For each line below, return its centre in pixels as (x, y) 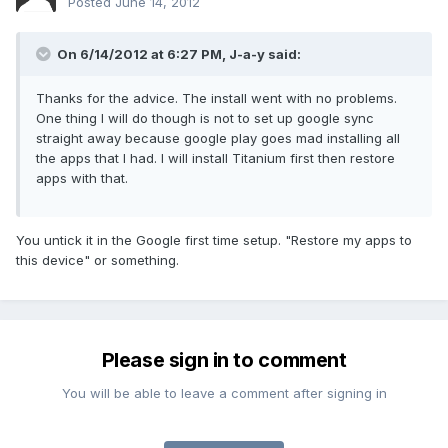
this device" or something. (97, 260)
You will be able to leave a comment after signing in (224, 393)
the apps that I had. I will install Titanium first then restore (215, 158)
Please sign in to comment (224, 360)
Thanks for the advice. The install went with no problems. (216, 98)
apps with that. (82, 178)
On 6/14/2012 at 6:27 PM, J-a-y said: (177, 54)
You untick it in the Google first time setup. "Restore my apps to (214, 240)
